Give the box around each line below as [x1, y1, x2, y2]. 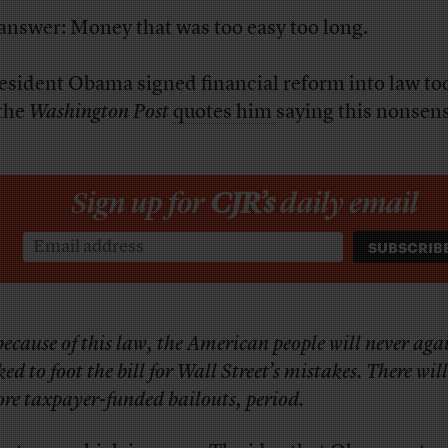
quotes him [172, 102, 276, 123]
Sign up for [71, 184, 211, 221]
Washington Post [28, 102, 169, 123]
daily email [280, 184, 419, 221]
